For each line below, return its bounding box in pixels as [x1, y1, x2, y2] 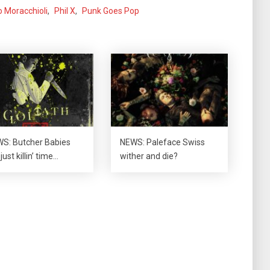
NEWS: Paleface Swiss [120, 137, 206, 147]
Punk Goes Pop [82, 6, 139, 16]
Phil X [54, 6, 75, 16]
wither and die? [120, 151, 178, 161]
